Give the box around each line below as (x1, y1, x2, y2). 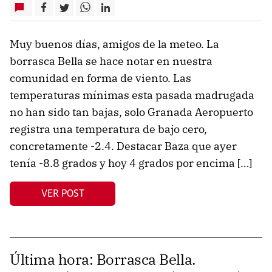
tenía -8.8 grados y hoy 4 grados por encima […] (10, 156, 252, 171)
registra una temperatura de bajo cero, (10, 122, 207, 137)
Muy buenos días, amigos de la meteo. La (10, 37, 219, 52)
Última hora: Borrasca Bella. (10, 250, 195, 270)
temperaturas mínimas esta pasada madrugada (10, 88, 254, 103)
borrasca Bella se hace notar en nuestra (10, 54, 212, 69)
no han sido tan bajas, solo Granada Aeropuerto (10, 105, 253, 120)
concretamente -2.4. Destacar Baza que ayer (10, 139, 237, 154)
